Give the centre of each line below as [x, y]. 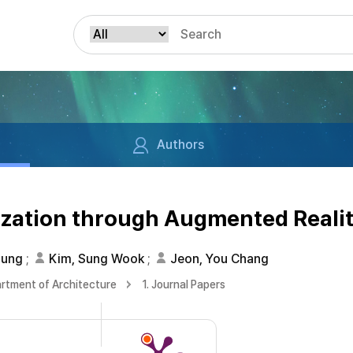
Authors [180, 145]
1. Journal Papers [184, 284]
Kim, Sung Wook [97, 259]
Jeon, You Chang [219, 259]
